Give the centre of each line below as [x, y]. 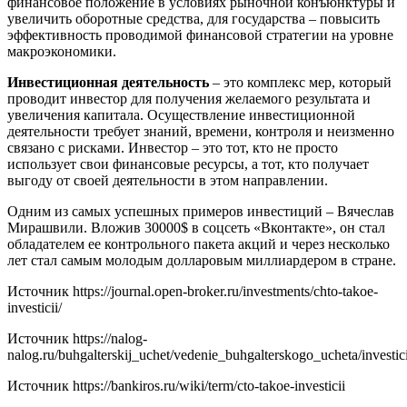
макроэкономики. [62, 51]
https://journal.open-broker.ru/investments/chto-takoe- [225, 291]
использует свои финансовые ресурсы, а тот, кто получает [188, 164]
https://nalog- [110, 338]
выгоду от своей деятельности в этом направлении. [168, 180]
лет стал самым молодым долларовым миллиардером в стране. [202, 260]
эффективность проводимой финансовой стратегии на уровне [200, 35]
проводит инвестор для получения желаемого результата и [189, 98]
